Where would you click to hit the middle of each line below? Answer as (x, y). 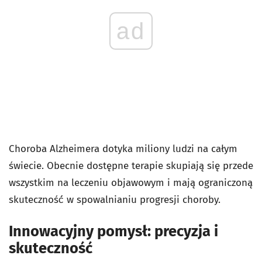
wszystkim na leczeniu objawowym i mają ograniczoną (131, 183)
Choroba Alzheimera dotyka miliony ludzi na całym (123, 149)
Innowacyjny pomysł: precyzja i (113, 231)
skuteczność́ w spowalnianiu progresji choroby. (115, 200)
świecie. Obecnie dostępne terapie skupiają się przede (131, 166)
